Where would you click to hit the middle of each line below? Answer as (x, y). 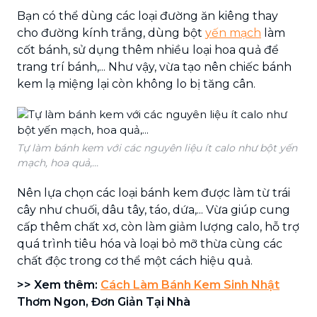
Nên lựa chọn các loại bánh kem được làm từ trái (154, 192)
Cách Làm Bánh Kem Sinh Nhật (190, 284)
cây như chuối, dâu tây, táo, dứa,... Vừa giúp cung (154, 209)
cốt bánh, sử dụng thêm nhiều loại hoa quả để (148, 50)
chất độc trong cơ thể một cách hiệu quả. (135, 260)
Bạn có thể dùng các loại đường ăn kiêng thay (148, 16)
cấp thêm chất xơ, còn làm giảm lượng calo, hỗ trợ (158, 226)
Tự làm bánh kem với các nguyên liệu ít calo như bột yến (157, 148)
